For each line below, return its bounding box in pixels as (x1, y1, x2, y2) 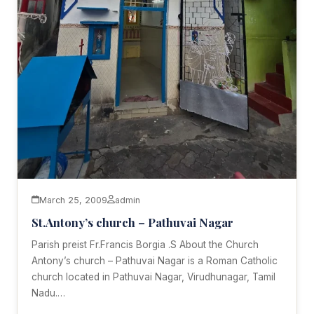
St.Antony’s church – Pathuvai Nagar (32, 214, 233, 230)
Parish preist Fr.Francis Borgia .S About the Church (32, 238, 259, 250)
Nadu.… (32, 287, 65, 299)
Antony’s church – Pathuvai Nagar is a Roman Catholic (32, 254, 278, 266)
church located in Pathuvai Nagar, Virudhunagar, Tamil (32, 271, 275, 282)
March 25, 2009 (39, 194, 107, 205)
